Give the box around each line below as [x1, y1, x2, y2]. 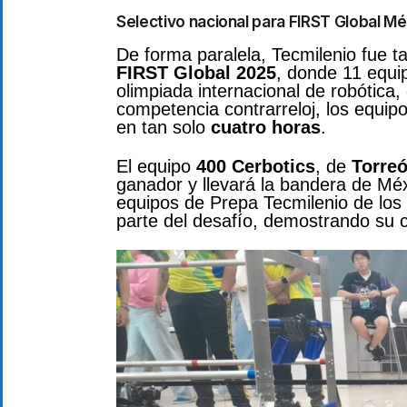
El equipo [116, 155, 196, 176]
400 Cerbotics [196, 155, 315, 176]
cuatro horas [211, 117, 321, 138]
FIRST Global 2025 [116, 63, 276, 84]
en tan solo [116, 117, 211, 138]
